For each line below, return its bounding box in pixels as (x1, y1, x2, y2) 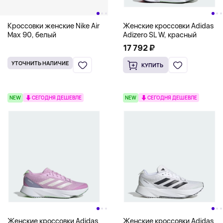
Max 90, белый (7, 30, 56, 39)
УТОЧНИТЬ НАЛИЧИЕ (11, 59, 69, 67)
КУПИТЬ (141, 61, 163, 69)
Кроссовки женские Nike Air (7, 21, 100, 30)
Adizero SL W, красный (122, 30, 197, 39)
